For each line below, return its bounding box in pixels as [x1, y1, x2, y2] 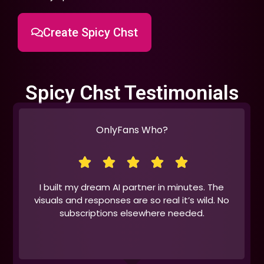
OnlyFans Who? [95, 123, 168, 137]
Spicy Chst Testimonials [25, 80, 239, 104]
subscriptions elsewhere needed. [59, 206, 204, 219]
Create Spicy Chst [43, 25, 138, 39]
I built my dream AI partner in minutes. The [39, 180, 224, 193]
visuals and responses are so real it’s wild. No [34, 193, 229, 206]
